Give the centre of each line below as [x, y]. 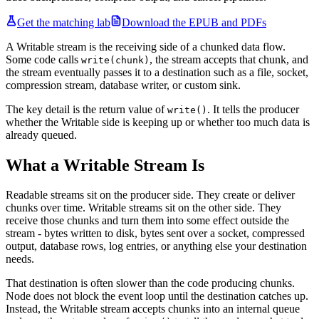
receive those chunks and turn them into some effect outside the [147, 221]
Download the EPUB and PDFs [194, 22]
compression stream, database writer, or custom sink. [123, 85]
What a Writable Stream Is [105, 165]
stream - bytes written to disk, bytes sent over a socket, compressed [155, 234]
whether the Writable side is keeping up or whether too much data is [158, 122]
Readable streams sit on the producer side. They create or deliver [150, 195]
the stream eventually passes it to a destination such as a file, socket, [157, 72]
